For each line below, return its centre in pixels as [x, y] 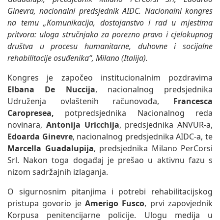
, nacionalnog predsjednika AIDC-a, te [143, 136]
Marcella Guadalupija [51, 148]
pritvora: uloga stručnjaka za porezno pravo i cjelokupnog [110, 34]
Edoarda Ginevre [40, 136]
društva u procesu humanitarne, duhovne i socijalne [110, 46]
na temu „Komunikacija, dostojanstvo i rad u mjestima [110, 22]
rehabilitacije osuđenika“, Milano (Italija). [78, 58]
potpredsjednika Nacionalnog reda [133, 113]
